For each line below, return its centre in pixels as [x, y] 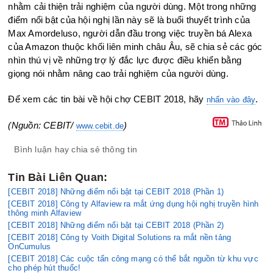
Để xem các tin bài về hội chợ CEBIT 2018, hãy [107, 99]
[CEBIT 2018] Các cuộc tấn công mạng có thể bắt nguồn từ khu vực [133, 258]
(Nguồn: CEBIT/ [42, 125]
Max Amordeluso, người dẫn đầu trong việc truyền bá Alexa [130, 33]
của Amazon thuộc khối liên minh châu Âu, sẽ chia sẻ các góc [135, 46]
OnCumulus [30, 246]
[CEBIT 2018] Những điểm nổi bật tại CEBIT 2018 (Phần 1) [116, 191]
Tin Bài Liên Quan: [58, 177]
